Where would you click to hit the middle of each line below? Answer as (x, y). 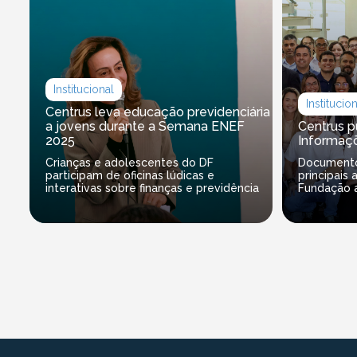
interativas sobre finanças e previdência (152, 188)
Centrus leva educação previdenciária (158, 112)
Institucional (84, 90)
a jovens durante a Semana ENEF (145, 127)
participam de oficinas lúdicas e (130, 176)
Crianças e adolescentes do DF (129, 163)
